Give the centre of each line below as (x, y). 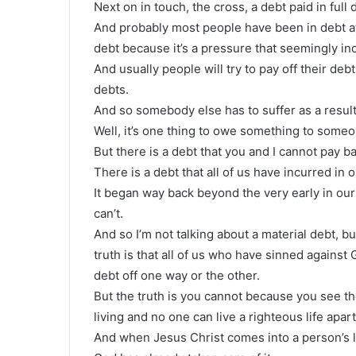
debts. (111, 89)
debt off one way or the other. (177, 275)
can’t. (108, 213)
